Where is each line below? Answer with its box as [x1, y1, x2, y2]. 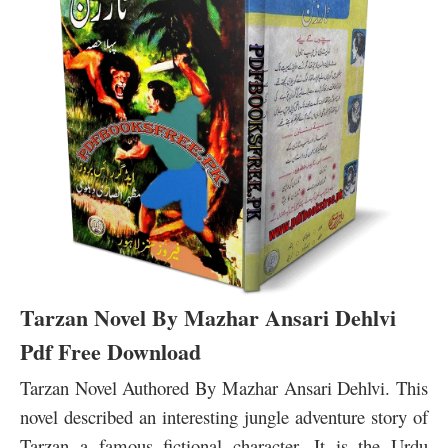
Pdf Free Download [20, 335, 201, 369]
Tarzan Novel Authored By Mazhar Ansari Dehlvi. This [20, 375, 428, 401]
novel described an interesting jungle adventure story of [20, 404, 428, 430]
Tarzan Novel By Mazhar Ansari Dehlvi [20, 301, 396, 335]
